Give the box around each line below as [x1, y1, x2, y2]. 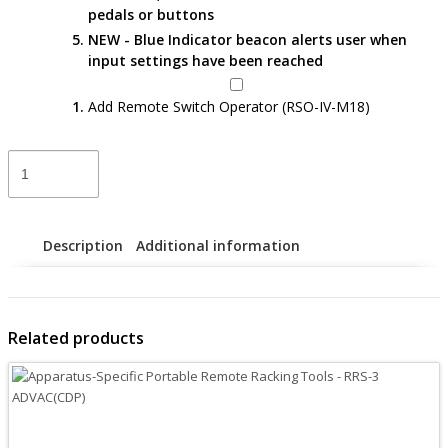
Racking [7, 233, 54, 252]
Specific [7, 170, 54, 189]
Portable [7, 191, 59, 210]
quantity [7, 401, 57, 420]
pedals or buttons [88, 4, 214, 24]
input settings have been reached [88, 50, 323, 70]
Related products [8, 326, 144, 349]
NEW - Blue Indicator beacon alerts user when [88, 29, 407, 49]
